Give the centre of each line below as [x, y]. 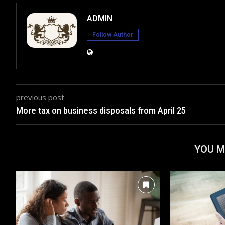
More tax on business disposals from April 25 [101, 110]
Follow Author [113, 34]
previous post [40, 97]
